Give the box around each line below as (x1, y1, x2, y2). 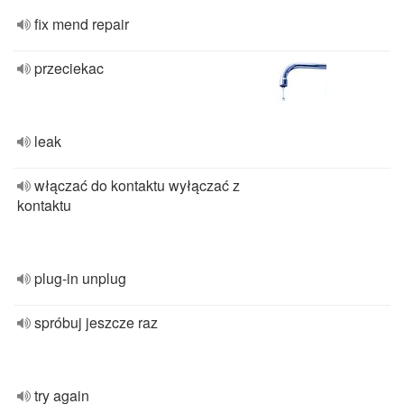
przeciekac (34, 58, 104, 78)
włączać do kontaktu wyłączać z (34, 175, 240, 196)
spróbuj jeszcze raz (34, 312, 158, 333)
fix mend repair (34, 14, 129, 34)
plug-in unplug (34, 268, 126, 289)
